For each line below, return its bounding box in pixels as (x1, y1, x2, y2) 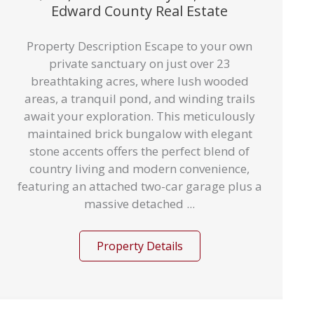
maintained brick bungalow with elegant (27, 125, 252, 142)
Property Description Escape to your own (27, 38, 252, 54)
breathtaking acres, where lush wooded (30, 73, 249, 89)
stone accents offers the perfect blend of (29, 143, 250, 159)
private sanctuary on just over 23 (48, 55, 231, 71)
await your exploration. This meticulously (24, 108, 255, 124)
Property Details (96, 238, 183, 254)
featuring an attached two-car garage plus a (17, 178, 262, 194)
